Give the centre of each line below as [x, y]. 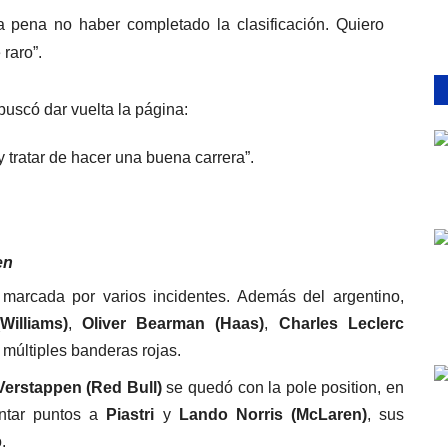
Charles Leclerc [341, 323]
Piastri [130, 414]
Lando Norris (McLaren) [272, 414]
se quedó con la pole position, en [283, 387]
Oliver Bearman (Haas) [173, 323]
